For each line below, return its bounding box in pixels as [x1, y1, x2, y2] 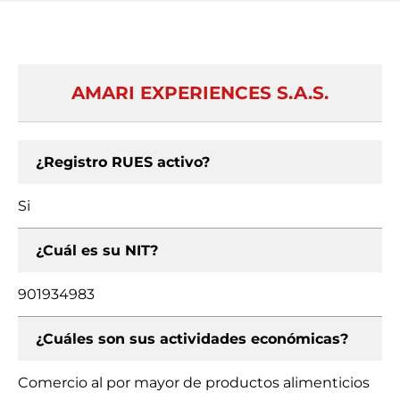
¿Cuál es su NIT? [36, 242, 158, 259]
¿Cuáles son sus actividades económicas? [36, 330, 348, 347]
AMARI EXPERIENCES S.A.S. [71, 82, 329, 104]
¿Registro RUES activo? [36, 154, 210, 171]
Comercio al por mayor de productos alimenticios [18, 374, 370, 391]
